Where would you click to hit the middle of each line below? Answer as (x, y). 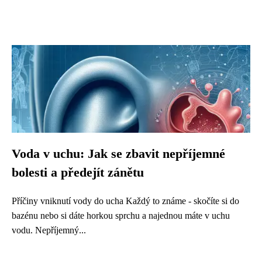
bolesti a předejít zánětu (78, 173)
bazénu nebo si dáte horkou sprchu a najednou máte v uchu (121, 216)
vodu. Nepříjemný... (49, 230)
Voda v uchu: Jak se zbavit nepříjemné (118, 154)
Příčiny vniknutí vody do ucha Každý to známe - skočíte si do (125, 201)
